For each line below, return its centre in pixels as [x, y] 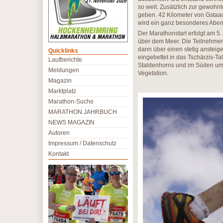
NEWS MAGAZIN [71, 122]
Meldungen [64, 70]
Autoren [59, 133]
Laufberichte [65, 60]
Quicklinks [63, 51]
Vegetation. [153, 73]
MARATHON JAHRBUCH [83, 112]
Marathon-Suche [71, 102]
